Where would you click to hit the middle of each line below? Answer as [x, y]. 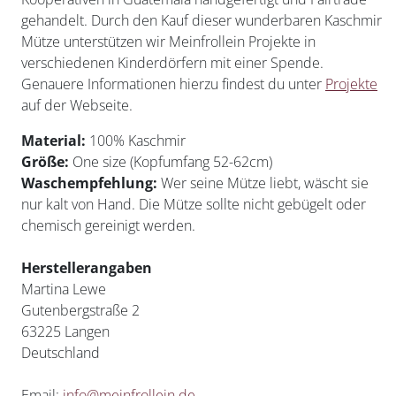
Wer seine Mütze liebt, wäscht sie [265, 183]
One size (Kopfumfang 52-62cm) [171, 162]
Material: [55, 141]
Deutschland [61, 353]
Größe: [45, 162]
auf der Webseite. [77, 105]
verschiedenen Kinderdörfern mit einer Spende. [172, 63]
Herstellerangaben [87, 268]
